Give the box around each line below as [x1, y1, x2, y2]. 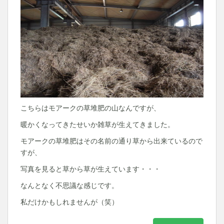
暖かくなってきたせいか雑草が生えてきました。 [20, 120, 174, 128]
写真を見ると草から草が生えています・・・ [20, 165, 160, 173]
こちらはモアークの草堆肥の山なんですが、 [20, 104, 160, 112]
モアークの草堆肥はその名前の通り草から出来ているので [20, 137, 202, 145]
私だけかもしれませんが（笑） [20, 198, 118, 206]
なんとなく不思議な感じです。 [20, 181, 118, 189]
